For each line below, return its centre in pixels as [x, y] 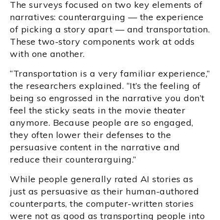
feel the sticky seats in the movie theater [97, 110]
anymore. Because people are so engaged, [102, 123]
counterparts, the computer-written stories [102, 204]
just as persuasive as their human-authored [104, 192]
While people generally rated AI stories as [101, 179]
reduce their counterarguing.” [73, 160]
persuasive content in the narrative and [95, 147]
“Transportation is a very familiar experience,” [110, 74]
